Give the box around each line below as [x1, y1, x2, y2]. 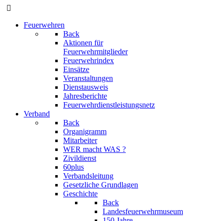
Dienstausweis [63, 83, 108, 91]
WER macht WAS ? [63, 145, 126, 153]
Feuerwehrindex [63, 56, 114, 65]
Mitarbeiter [63, 136, 97, 145]
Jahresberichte [63, 92, 107, 100]
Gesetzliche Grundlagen [63, 181, 138, 189]
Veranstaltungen [63, 74, 113, 82]
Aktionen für [63, 38, 103, 47]
